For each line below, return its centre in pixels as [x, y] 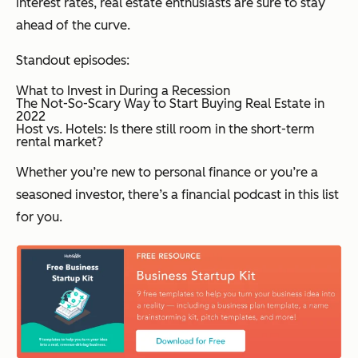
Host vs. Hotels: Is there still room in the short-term [165, 129]
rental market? [60, 141]
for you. [39, 217]
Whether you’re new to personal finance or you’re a [167, 172]
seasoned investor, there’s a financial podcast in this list [177, 194]
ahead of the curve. [73, 25]
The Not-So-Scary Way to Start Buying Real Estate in [170, 103]
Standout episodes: [73, 60]
